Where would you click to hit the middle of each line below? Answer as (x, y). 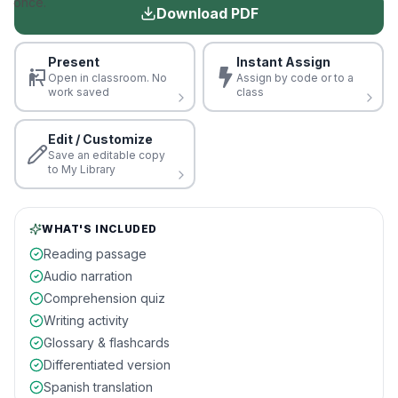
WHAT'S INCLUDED (99, 229)
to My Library (82, 169)
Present (74, 62)
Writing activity (86, 320)
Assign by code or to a (295, 78)
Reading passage (95, 254)
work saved (79, 92)
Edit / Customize (100, 139)
